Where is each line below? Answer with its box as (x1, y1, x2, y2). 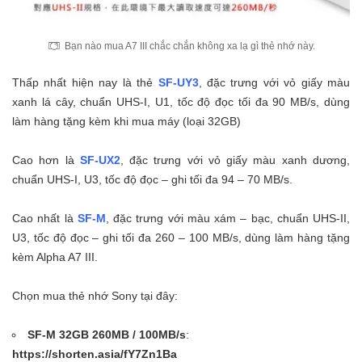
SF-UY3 (158, 75, 199, 89)
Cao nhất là (12, 211, 78, 225)
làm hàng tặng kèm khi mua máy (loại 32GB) (12, 114, 241, 128)
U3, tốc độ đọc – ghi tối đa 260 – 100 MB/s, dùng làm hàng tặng (12, 230, 350, 244)
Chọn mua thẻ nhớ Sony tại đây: (12, 288, 178, 302)
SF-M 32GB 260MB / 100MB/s (27, 327, 187, 341)
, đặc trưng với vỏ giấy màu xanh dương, (120, 153, 351, 166)
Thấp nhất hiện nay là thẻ (12, 75, 158, 89)
